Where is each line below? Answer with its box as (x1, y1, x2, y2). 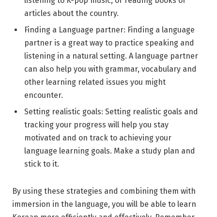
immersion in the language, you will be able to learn (12, 199, 196, 209)
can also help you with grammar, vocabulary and (24, 64, 197, 74)
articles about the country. (24, 8, 119, 18)
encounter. (24, 90, 63, 100)
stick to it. (24, 159, 59, 169)
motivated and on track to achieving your (24, 133, 171, 142)
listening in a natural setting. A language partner (24, 51, 198, 61)
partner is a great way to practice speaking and (24, 38, 194, 47)
